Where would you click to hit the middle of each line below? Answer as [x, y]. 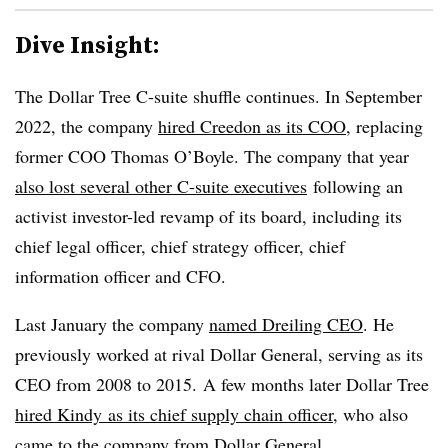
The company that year [326, 155]
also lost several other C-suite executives [161, 185]
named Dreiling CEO [286, 323]
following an [355, 185]
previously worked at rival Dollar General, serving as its [219, 353]
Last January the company [112, 323]
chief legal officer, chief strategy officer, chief [180, 245]
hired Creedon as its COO [252, 125]
